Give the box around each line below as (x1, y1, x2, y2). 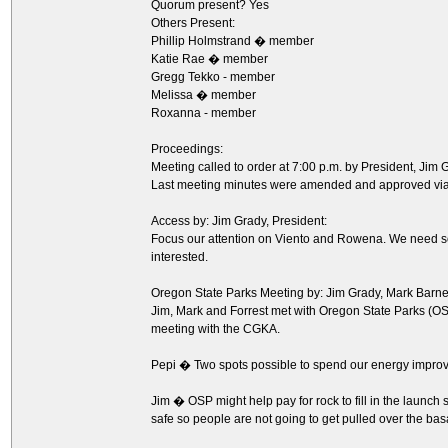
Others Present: (151, 16, 235, 30)
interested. (151, 250, 208, 264)
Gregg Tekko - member (151, 70, 275, 84)
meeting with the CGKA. (151, 322, 280, 336)
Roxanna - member (151, 106, 256, 120)
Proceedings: (151, 142, 223, 156)
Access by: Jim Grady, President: (151, 214, 327, 228)
